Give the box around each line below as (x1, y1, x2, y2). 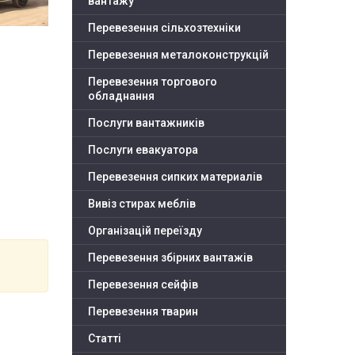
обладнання (88, 90, 155, 103)
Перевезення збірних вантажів (88, 251, 253, 265)
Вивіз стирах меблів (88, 197, 196, 211)
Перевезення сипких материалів (88, 170, 262, 184)
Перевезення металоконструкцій (88, 48, 269, 62)
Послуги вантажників (88, 116, 204, 130)
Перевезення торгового (88, 75, 217, 89)
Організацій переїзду (88, 224, 202, 238)
